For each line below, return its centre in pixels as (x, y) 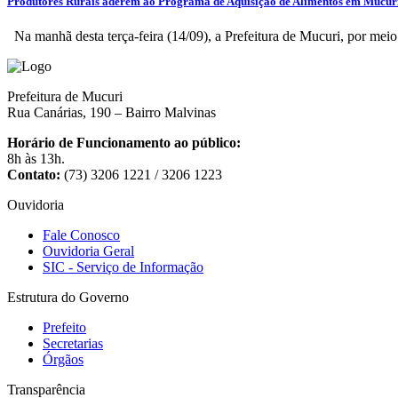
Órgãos (63, 359)
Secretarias (73, 343)
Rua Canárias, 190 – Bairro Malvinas (111, 112)
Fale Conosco (81, 235)
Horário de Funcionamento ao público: (124, 142)
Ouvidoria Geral (88, 251)
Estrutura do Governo (68, 297)
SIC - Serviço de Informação (123, 267)
